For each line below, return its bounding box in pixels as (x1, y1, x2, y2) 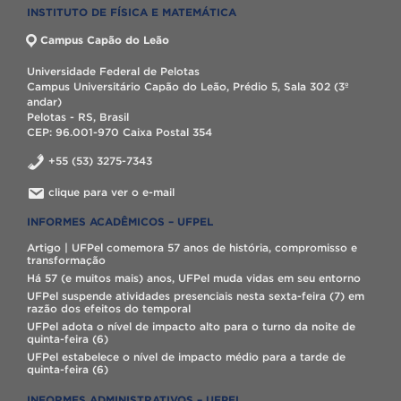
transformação (27, 254, 106, 266)
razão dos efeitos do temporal (27, 303, 191, 314)
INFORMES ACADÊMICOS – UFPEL (27, 216, 213, 227)
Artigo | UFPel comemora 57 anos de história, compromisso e (27, 242, 357, 253)
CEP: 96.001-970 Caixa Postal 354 (27, 126, 212, 138)
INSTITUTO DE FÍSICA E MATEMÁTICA (27, 6, 236, 18)
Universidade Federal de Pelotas (27, 65, 200, 77)
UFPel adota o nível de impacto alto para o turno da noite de (27, 320, 355, 332)
